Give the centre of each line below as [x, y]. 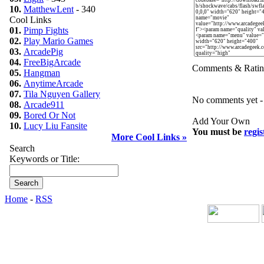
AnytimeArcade [53, 83]
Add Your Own [221, 121]
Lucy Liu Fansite [55, 126]
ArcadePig [43, 52]
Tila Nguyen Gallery [62, 94]
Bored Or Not [49, 115]
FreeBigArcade [52, 62]
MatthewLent [49, 9]
